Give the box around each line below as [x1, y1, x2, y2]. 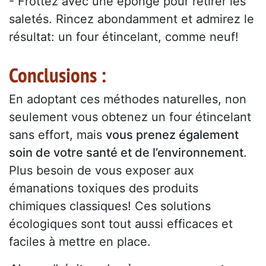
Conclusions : [9, 61, 106, 89]
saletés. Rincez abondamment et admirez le [9, 12, 254, 27]
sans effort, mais [9, 128, 106, 142]
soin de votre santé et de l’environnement [9, 145, 243, 160]
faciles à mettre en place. [9, 235, 151, 249]
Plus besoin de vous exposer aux [9, 163, 194, 178]
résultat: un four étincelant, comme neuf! [9, 30, 239, 45]
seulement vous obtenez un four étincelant [9, 110, 251, 125]
